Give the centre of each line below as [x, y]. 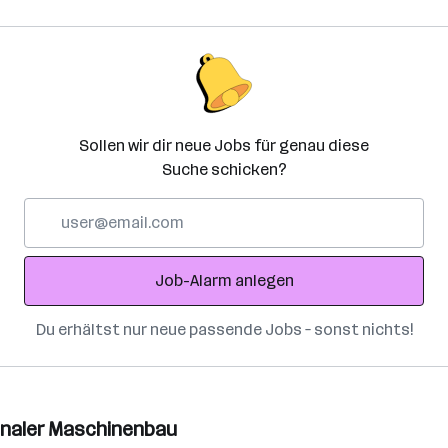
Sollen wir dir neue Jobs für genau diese [224, 145]
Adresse [53, 256]
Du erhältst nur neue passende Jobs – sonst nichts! [224, 329]
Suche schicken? [224, 169]
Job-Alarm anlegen [224, 280]
